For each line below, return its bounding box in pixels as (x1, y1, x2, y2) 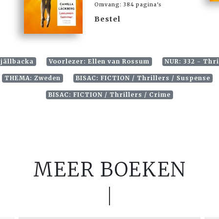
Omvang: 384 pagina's (94, 1, 162, 8)
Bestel (94, 14, 121, 23)
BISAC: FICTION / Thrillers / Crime (48, 91, 171, 99)
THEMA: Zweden (4, 74, 61, 82)
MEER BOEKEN (33, 157, 186, 182)
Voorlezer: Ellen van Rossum (49, 58, 150, 66)
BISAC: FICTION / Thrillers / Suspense (75, 74, 210, 82)
